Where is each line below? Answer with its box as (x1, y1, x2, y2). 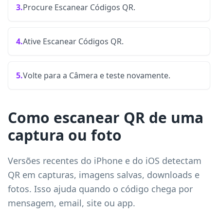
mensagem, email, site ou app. (8, 197, 135, 209)
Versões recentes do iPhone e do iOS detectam (8, 155, 201, 166)
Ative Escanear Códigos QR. (23, 36, 124, 47)
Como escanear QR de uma (8, 108, 203, 127)
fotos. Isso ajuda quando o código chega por (8, 183, 193, 195)
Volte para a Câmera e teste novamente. (23, 70, 170, 81)
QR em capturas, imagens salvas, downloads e (8, 169, 200, 181)
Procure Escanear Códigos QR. (23, 2, 135, 13)
